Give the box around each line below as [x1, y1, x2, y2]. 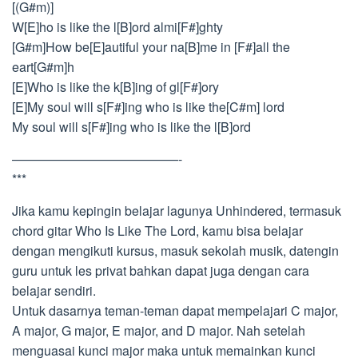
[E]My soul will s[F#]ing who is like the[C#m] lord [12, 97, 284, 116]
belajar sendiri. [12, 281, 96, 300]
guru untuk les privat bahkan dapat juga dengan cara [12, 261, 309, 280]
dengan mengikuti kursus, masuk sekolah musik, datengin [12, 241, 339, 260]
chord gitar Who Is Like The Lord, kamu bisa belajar [12, 221, 303, 240]
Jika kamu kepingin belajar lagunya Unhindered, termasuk [12, 201, 341, 220]
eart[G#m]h [12, 58, 74, 76]
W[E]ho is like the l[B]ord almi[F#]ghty [12, 18, 223, 36]
